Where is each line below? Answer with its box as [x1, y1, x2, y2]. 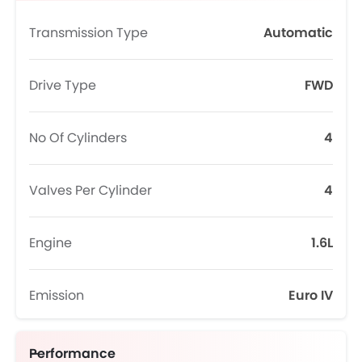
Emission [29, 286, 84, 305]
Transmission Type [29, 23, 148, 42]
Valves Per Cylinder [29, 181, 152, 200]
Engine [29, 234, 72, 252]
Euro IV [288, 286, 333, 305]
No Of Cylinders [29, 128, 127, 147]
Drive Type [29, 76, 96, 95]
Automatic [263, 23, 333, 42]
